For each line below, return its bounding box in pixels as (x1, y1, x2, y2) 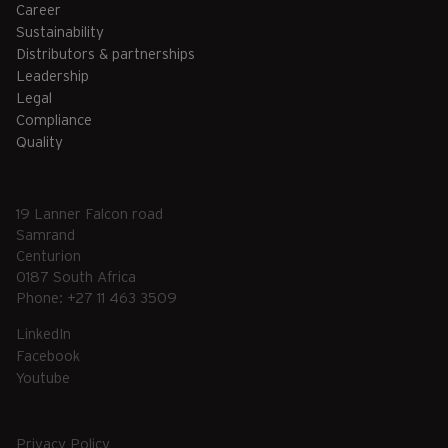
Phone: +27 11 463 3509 (16, 290, 177, 306)
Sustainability (16, 24, 104, 40)
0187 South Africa (16, 269, 136, 285)
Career (16, 2, 61, 18)
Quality (16, 134, 63, 150)
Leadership (16, 68, 89, 84)
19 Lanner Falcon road (16, 206, 163, 222)
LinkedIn (16, 326, 71, 342)
